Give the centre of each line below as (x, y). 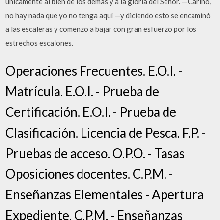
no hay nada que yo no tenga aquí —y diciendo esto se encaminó (108, 15)
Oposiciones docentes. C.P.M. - (89, 174)
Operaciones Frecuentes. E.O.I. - (94, 71)
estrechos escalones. (40, 42)
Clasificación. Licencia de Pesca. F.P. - (106, 133)
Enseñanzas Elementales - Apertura (105, 194)
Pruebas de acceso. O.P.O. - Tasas (95, 153)
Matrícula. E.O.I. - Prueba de (82, 91)
